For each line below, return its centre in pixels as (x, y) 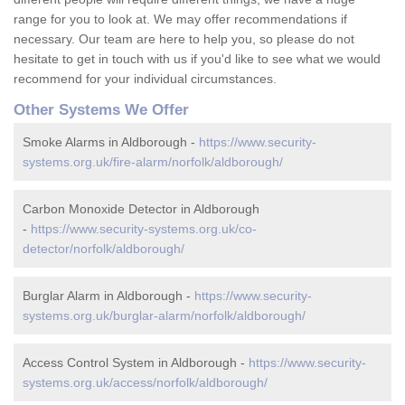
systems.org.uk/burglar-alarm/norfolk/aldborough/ (164, 316)
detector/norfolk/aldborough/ (104, 249)
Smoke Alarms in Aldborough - (111, 142)
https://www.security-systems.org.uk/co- (144, 229)
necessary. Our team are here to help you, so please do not (184, 39)
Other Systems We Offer (101, 110)
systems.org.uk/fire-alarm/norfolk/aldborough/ (153, 162)
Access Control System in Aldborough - (136, 363)
